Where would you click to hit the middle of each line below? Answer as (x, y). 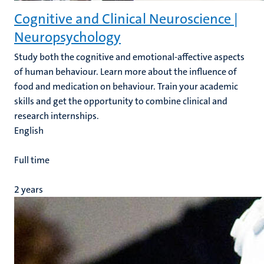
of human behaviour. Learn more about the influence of (126, 72)
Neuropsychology (67, 37)
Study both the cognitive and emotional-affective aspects (129, 57)
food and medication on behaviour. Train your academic (126, 86)
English (29, 131)
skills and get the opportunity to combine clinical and (121, 101)
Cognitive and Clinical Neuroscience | (126, 19)
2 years (29, 189)
